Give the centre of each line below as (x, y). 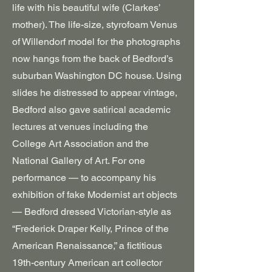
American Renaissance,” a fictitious (87, 246)
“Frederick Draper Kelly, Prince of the (90, 229)
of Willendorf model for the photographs (96, 42)
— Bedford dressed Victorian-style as (92, 212)
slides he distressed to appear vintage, (95, 93)
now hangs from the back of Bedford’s (93, 59)
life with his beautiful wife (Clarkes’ (86, 8)
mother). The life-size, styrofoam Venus (95, 25)
